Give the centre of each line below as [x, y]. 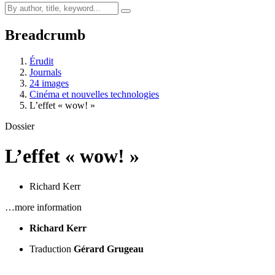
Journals [45, 72]
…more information [43, 207]
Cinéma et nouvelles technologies [94, 94]
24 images [49, 83]
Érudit [41, 61]
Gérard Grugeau [109, 249]
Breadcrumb [45, 35]
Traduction [50, 249]
